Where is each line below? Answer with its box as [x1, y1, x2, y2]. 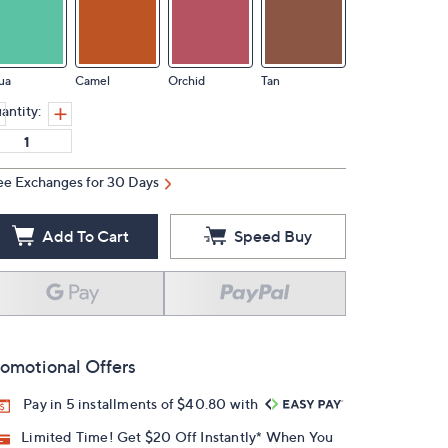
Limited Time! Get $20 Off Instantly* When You [21, 428, 334, 446]
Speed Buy [234, 226, 312, 246]
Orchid [168, 73, 205, 88]
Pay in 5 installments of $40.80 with [23, 395, 262, 412]
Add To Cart [41, 226, 129, 246]
